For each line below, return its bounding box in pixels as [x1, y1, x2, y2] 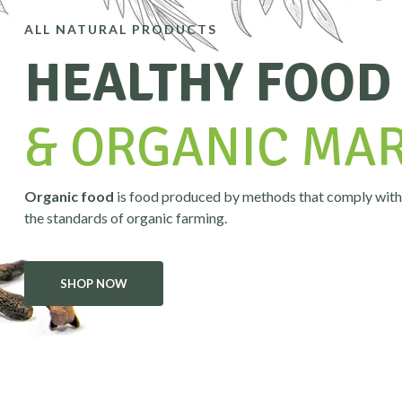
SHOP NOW [60, 276, 127, 291]
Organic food [24, 188, 114, 205]
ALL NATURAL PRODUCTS [24, 22, 217, 37]
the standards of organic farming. [24, 209, 227, 226]
